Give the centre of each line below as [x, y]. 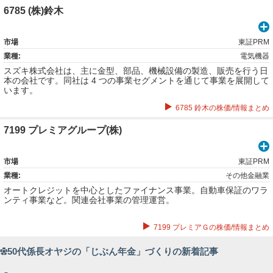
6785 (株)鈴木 [34, 11]
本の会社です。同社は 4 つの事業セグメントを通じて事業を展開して [136, 80]
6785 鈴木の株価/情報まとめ [222, 108]
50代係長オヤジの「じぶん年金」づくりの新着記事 [113, 251]
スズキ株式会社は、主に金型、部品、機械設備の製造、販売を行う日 [136, 71]
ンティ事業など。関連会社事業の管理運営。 [89, 200]
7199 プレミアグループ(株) [63, 130]
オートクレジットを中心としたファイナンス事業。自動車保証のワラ [136, 190]
